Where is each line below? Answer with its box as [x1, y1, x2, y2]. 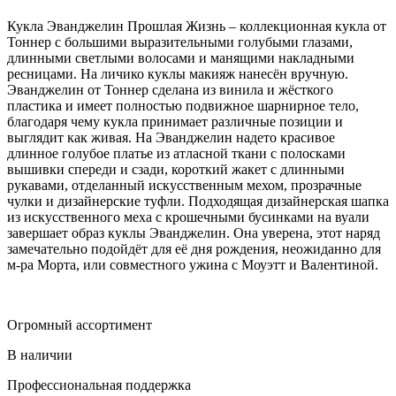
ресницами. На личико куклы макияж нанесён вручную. [7, 65, 348, 81]
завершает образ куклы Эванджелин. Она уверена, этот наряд [7, 225, 380, 240]
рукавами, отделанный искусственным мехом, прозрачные [7, 177, 362, 193]
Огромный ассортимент [7, 316, 152, 332]
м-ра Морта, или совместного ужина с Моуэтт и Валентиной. [7, 256, 378, 272]
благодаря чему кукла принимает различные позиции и [7, 113, 343, 129]
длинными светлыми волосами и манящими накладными [7, 49, 354, 65]
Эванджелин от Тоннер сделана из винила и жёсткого [7, 81, 333, 97]
